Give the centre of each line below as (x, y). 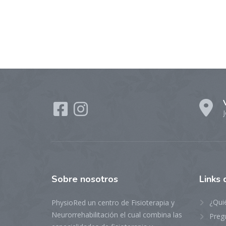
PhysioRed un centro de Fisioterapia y (113, 203)
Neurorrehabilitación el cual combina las (117, 215)
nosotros (99, 179)
